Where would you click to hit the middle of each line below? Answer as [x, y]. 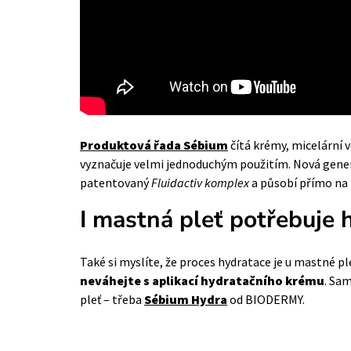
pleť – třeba [111, 299]
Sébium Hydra [186, 299]
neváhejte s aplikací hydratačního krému [202, 280]
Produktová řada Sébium [154, 145]
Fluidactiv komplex [200, 182]
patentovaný [116, 182]
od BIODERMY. [266, 299]
